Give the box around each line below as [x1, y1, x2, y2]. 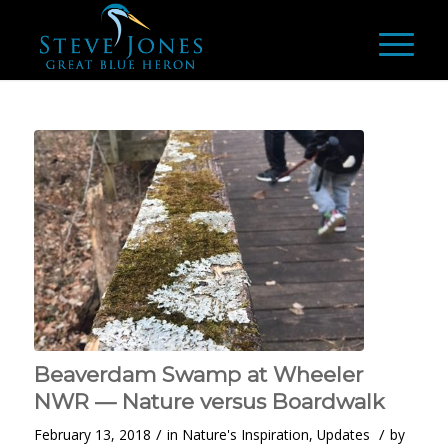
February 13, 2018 [33, 425, 151, 445]
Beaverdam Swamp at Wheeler [33, 362, 363, 388]
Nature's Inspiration [181, 425, 309, 445]
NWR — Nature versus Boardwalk [33, 389, 385, 415]
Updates [316, 425, 370, 445]
